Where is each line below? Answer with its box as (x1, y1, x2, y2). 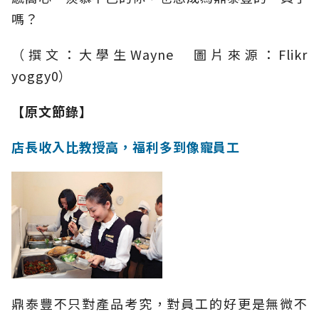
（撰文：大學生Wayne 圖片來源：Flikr (11, 45, 308, 64)
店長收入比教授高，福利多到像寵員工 (11, 137, 241, 157)
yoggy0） (11, 66, 73, 85)
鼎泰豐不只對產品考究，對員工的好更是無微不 (11, 294, 308, 313)
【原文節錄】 (11, 102, 93, 121)
